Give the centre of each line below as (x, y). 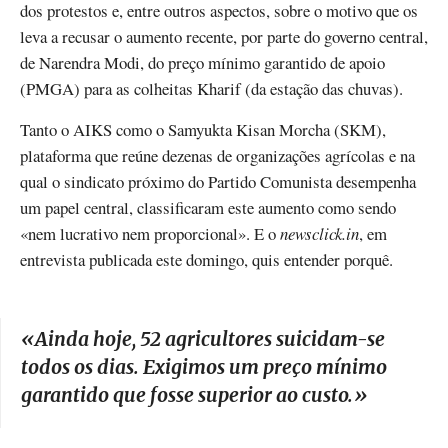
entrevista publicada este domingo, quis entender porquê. (206, 259)
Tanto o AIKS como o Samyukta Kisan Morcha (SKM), (203, 129)
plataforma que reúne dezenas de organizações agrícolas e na (217, 155)
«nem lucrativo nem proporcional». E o (150, 233)
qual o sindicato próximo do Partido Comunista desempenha (218, 181)
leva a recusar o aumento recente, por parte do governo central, (224, 36)
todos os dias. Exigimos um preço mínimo (204, 366)
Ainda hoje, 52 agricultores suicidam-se (210, 338)
